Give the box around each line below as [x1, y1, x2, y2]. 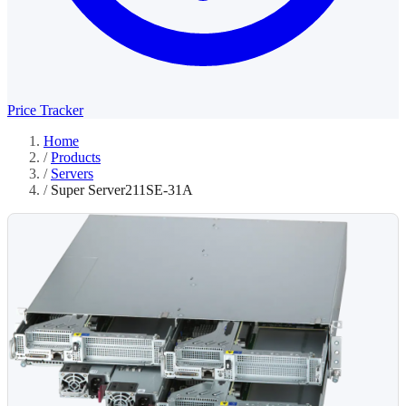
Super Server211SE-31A [51, 182, 193, 198]
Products [51, 150, 101, 165]
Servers [51, 166, 93, 181]
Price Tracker [7, 102, 83, 118]
